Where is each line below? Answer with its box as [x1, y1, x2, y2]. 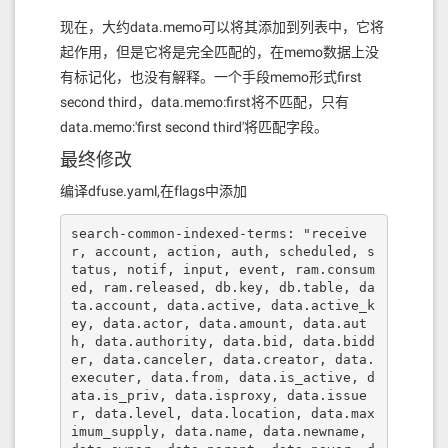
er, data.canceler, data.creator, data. [70, 351, 375, 367]
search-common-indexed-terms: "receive [70, 225, 367, 241]
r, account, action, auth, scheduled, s [70, 243, 375, 259]
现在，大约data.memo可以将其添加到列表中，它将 [60, 19, 384, 35]
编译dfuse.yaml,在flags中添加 [60, 183, 247, 199]
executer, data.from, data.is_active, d [70, 369, 375, 385]
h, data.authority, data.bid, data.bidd [70, 333, 375, 349]
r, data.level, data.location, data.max [70, 405, 375, 421]
